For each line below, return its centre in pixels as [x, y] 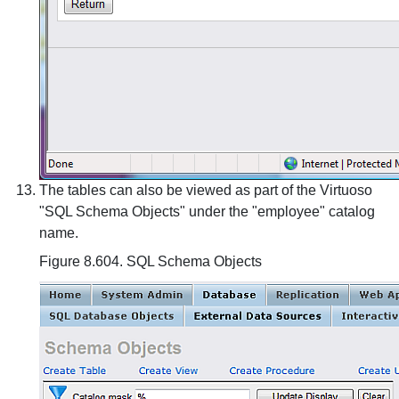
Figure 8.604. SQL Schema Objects [151, 261]
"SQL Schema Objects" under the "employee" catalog [207, 212]
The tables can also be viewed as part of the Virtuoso [206, 190]
